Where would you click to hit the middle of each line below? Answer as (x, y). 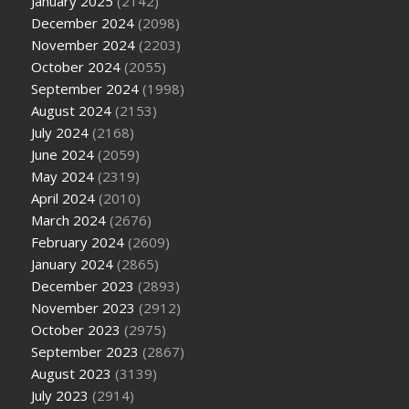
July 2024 (60, 132)
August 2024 (72, 110)
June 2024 (63, 154)
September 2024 (85, 88)
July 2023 (60, 395)
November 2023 (84, 307)
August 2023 (72, 373)
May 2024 (63, 176)
